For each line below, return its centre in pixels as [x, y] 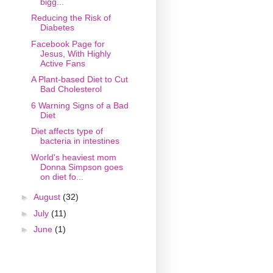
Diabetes [57, 28]
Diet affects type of [67, 131]
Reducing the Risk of [71, 18]
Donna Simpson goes [81, 167]
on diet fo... [62, 176]
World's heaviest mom [73, 157]
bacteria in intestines [80, 141]
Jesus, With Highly [75, 53]
